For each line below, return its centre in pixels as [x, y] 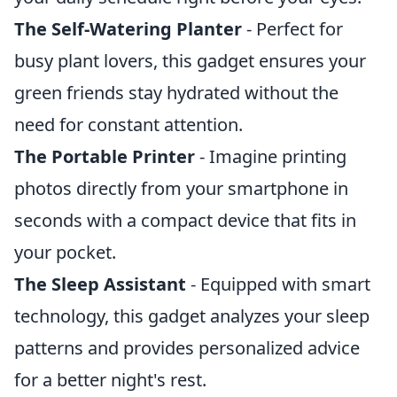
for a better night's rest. [110, 380]
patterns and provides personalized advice [187, 348]
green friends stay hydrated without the [176, 93]
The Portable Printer [105, 157]
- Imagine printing [271, 157]
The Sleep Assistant [100, 284]
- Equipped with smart [278, 284]
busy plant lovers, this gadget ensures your [190, 61]
